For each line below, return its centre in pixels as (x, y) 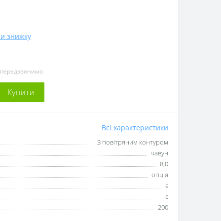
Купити (21, 92)
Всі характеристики (135, 128)
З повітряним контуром (133, 142)
